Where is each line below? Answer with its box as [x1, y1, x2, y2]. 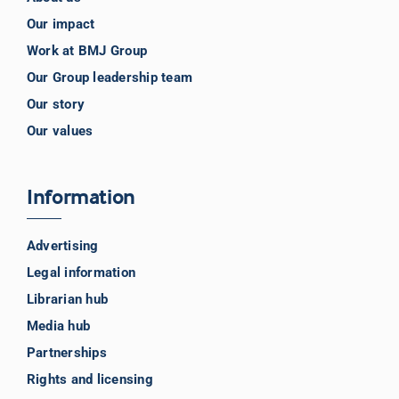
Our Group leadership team [26, 69, 192, 86]
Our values [26, 123, 94, 140]
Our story [26, 96, 85, 113]
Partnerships [26, 345, 107, 362]
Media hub [26, 318, 91, 335]
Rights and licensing [26, 371, 153, 388]
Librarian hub [26, 291, 109, 308]
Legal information [26, 265, 136, 281]
